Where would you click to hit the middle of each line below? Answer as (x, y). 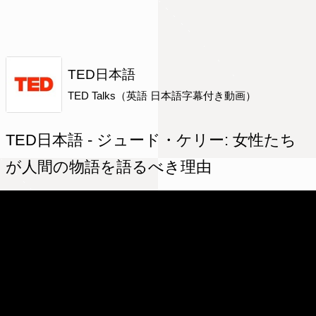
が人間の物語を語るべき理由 (109, 167)
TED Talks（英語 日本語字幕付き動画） (162, 96)
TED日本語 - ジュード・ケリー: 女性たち (151, 140)
